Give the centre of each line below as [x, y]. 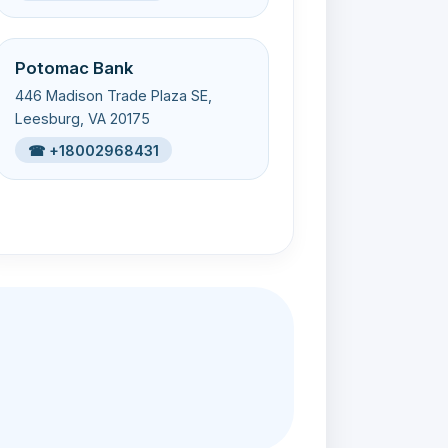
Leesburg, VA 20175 [83, 118]
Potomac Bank [74, 67]
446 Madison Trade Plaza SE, [114, 95]
